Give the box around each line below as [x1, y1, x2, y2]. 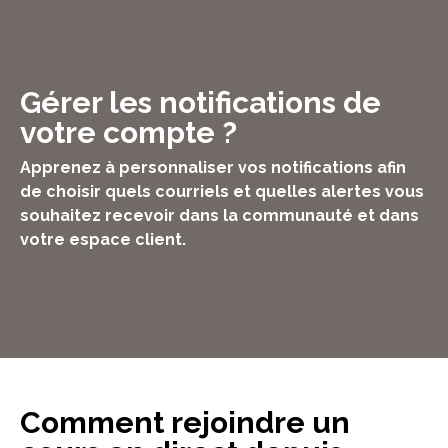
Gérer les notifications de [20, 84, 381, 120]
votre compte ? [20, 114, 237, 150]
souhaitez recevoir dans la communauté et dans [20, 205, 419, 225]
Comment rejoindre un [20, 404, 350, 440]
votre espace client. [20, 229, 186, 249]
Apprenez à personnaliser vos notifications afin [20, 157, 406, 177]
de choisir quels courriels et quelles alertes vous [20, 181, 424, 201]
